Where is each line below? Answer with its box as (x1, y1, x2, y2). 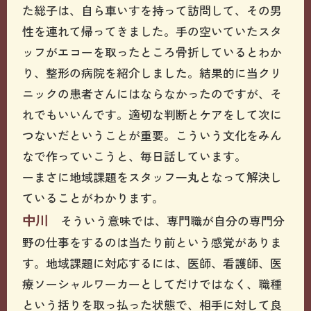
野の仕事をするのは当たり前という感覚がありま (22, 233, 283, 251)
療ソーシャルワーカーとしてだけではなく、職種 (22, 274, 283, 292)
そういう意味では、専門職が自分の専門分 (49, 211, 285, 229)
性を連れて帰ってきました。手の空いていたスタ (22, 22, 283, 40)
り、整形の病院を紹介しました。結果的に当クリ (22, 63, 283, 81)
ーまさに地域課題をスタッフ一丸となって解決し (22, 167, 283, 185)
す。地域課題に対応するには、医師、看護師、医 (22, 253, 283, 271)
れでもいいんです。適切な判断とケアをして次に (22, 105, 283, 123)
